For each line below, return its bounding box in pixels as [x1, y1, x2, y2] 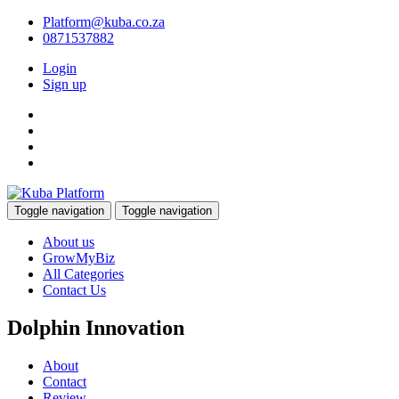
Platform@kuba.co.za [43, 14, 165, 29]
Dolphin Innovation [7, 315, 184, 339]
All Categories [43, 266, 124, 281]
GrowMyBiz [43, 250, 115, 265]
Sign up [43, 77, 86, 92]
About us [43, 234, 94, 249]
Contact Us [43, 282, 106, 297]
